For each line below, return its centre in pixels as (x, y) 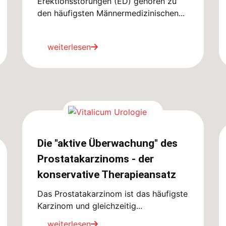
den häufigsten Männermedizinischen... (111, 13)
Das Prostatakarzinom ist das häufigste (112, 193)
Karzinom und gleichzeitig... (90, 206)
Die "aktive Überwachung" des (107, 143)
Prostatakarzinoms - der (96, 159)
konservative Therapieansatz (107, 174)
